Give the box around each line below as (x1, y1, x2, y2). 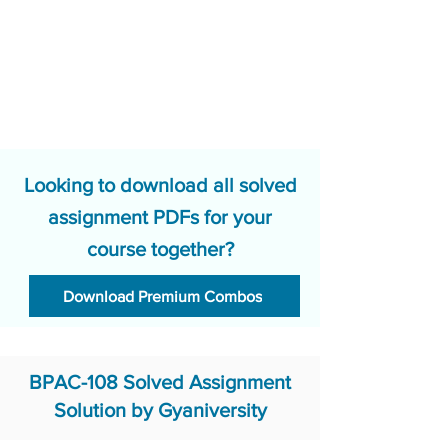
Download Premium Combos (63, 287, 262, 305)
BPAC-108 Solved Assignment (29, 371, 291, 393)
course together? (86, 238, 234, 260)
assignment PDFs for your (48, 206, 272, 228)
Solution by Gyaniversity (53, 399, 267, 421)
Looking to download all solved (23, 174, 297, 196)
